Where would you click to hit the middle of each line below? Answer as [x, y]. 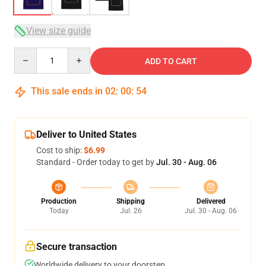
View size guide [58, 31]
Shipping [131, 201]
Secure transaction [77, 247]
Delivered [211, 201]
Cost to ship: [60, 150]
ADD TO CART [171, 61]
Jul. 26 [131, 211]
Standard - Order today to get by [96, 162]
